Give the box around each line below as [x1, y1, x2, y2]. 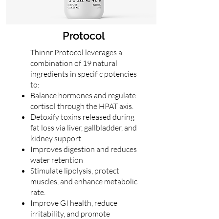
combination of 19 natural [30, 58, 117, 68]
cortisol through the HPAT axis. [30, 101, 133, 111]
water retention [30, 155, 83, 165]
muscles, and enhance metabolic [30, 176, 137, 186]
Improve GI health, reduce [30, 198, 117, 208]
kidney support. [30, 133, 83, 143]
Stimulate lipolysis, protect [30, 166, 119, 175]
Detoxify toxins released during [30, 112, 134, 122]
